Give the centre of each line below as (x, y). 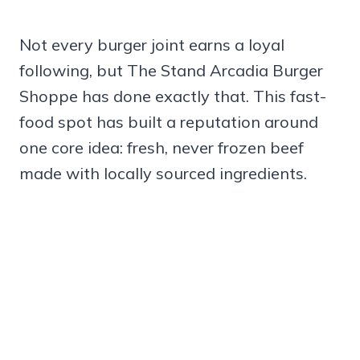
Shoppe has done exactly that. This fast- (173, 96)
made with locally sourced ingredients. (163, 174)
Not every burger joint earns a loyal (152, 45)
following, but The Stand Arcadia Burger (171, 71)
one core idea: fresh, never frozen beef (162, 148)
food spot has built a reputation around (169, 122)
